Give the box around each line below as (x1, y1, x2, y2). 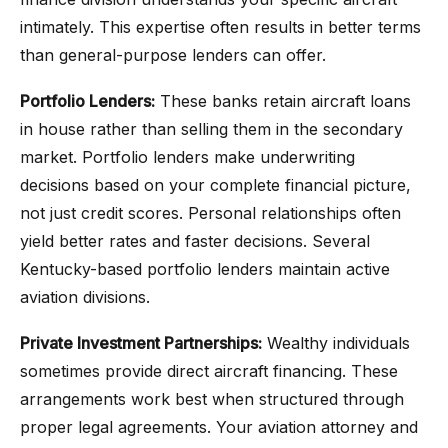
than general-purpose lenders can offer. (20, 45, 326, 65)
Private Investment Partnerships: (20, 333, 262, 353)
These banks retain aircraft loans (155, 91, 411, 111)
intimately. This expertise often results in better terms (20, 17, 421, 37)
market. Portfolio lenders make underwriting (20, 147, 355, 167)
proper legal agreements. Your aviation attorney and (20, 417, 418, 437)
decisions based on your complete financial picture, (20, 175, 411, 195)
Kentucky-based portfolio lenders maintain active (20, 259, 390, 279)
